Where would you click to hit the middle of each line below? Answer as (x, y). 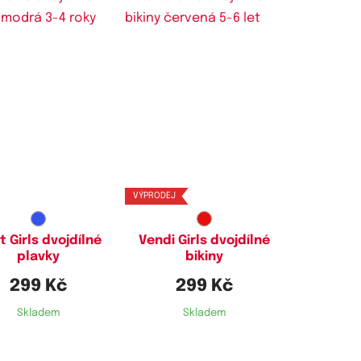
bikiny (205, 257)
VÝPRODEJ (154, 196)
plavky (39, 257)
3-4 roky (38, 122)
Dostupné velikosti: (204, 104)
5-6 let (204, 122)
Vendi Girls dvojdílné (205, 241)
